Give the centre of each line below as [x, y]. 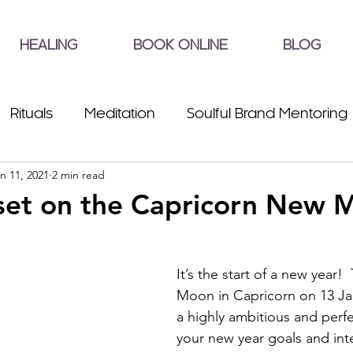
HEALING [48, 46]
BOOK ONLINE [180, 46]
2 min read [78, 175]
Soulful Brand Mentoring [267, 114]
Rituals [32, 114]
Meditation [120, 114]
